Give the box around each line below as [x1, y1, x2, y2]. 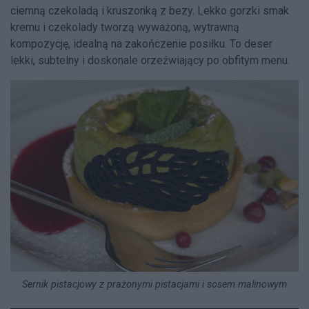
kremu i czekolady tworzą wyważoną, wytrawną [10, 20, 239, 34]
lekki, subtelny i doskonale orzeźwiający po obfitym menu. [10, 53, 290, 67]
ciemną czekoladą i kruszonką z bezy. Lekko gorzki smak [10, 3, 289, 17]
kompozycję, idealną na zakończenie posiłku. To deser [10, 37, 272, 50]
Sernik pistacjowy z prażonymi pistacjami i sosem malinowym [22, 279, 287, 291]
